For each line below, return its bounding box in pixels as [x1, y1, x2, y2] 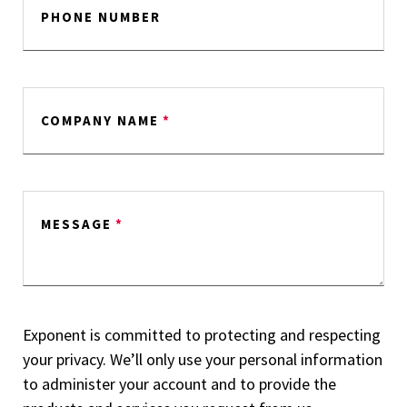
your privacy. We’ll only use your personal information [23, 349, 382, 370]
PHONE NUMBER [41, 8, 161, 25]
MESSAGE [41, 215, 112, 233]
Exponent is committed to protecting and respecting [23, 324, 381, 345]
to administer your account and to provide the [23, 373, 336, 394]
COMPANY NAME [41, 112, 159, 129]
